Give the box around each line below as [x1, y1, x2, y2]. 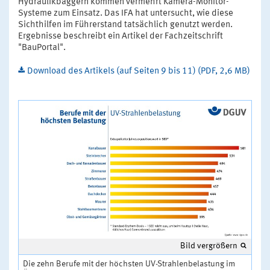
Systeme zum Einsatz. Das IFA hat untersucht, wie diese [18, 8, 233, 18]
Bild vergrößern [180, 242, 237, 251]
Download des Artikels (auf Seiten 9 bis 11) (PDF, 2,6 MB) [27, 66, 250, 76]
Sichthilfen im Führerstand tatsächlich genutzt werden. [18, 20, 233, 30]
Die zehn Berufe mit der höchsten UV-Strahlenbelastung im [23, 260, 235, 269]
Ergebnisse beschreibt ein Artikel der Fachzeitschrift [18, 31, 223, 41]
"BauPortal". [18, 43, 66, 52]
